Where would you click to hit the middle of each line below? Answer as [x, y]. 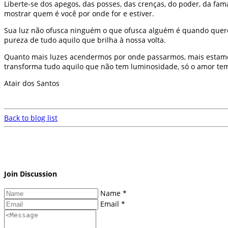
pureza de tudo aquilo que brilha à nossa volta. [85, 40]
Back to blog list [31, 118]
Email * [113, 204]
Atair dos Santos [32, 83]
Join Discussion [31, 174]
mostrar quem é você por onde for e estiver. [79, 13]
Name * [113, 193]
